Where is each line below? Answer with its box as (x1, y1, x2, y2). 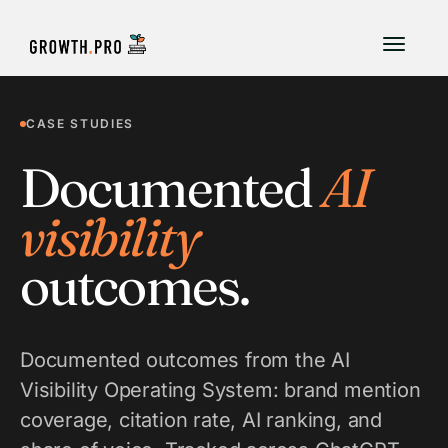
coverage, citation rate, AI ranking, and (20, 408, 382, 432)
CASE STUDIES (26, 116, 135, 131)
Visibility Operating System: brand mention (20, 378, 421, 402)
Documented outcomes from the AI (20, 348, 350, 372)
